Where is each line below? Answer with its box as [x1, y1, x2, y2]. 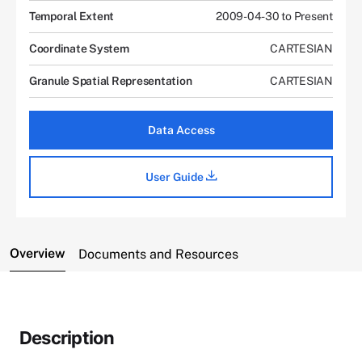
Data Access [147, 123, 215, 137]
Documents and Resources [78, 246, 238, 262]
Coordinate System [29, 41, 129, 55]
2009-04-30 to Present [216, 9, 333, 23]
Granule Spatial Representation [29, 74, 192, 87]
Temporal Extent [29, 9, 115, 23]
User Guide [145, 170, 206, 183]
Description [19, 326, 115, 348]
